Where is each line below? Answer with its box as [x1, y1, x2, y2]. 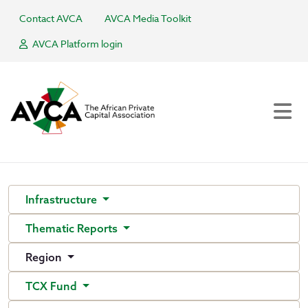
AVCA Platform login [30, 37, 122, 50]
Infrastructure [25, 192, 100, 206]
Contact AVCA [19, 12, 82, 25]
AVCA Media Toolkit [104, 12, 191, 25]
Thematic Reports [25, 221, 120, 235]
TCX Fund [25, 279, 80, 293]
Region [25, 250, 65, 264]
